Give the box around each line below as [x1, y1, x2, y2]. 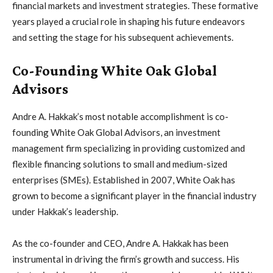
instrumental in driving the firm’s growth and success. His [12, 253, 239, 264]
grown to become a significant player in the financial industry [12, 190, 257, 201]
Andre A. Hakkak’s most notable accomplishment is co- [12, 110, 229, 122]
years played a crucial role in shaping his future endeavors [12, 15, 245, 27]
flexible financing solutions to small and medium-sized [12, 158, 227, 169]
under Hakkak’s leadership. [12, 205, 118, 217]
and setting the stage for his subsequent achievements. [12, 31, 233, 43]
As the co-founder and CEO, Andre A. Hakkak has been [12, 237, 229, 249]
